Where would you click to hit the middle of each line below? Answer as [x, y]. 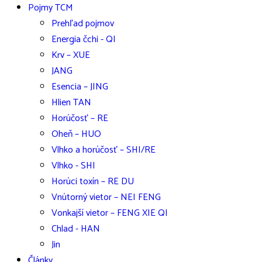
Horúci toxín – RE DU [93, 182]
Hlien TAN [71, 103]
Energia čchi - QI [84, 39]
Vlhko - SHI [73, 166]
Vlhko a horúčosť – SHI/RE [104, 150]
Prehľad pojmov [83, 24]
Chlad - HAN [76, 229]
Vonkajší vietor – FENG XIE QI [110, 213]
